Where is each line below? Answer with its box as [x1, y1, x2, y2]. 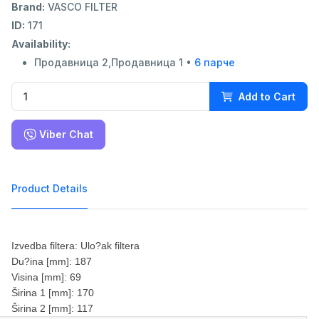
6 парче [194, 56, 235, 68]
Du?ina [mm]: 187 [11, 256, 92, 268]
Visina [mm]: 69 [11, 271, 81, 283]
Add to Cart [239, 90, 296, 103]
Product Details [11, 182, 88, 195]
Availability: [11, 37, 70, 50]
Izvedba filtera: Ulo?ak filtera [11, 240, 140, 252]
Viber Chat [36, 128, 93, 141]
